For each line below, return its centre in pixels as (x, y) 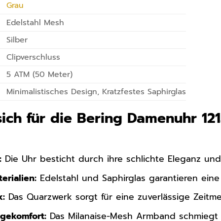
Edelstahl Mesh (36, 23)
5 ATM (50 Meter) (40, 75)
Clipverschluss (34, 57)
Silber (17, 40)
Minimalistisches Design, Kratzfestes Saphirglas (96, 92)
